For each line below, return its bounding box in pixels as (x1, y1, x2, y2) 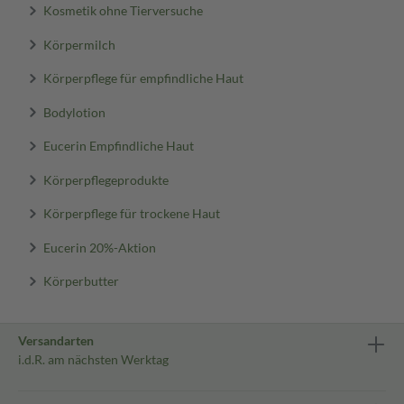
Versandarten (18, 333, 94, 348)
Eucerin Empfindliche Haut (42, 137, 194, 153)
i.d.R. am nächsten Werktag (18, 352, 169, 367)
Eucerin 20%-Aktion (42, 239, 156, 254)
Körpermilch (42, 36, 115, 51)
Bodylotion (42, 104, 106, 119)
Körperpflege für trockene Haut (42, 205, 220, 221)
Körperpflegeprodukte (42, 171, 169, 187)
